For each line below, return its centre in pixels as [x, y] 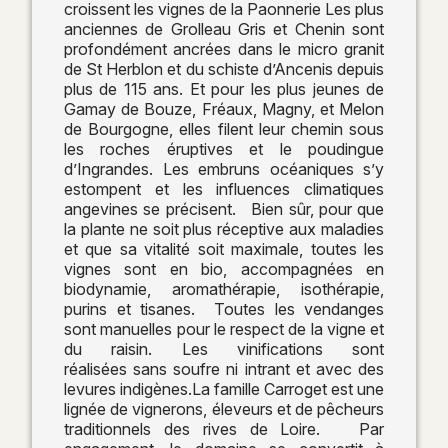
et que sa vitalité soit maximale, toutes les [224, 248]
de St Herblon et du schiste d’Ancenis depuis [224, 68]
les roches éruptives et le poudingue [224, 148]
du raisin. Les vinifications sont [224, 348]
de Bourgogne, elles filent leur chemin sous [224, 128]
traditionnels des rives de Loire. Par [224, 428]
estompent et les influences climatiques [224, 188]
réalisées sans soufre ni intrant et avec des [224, 368]
